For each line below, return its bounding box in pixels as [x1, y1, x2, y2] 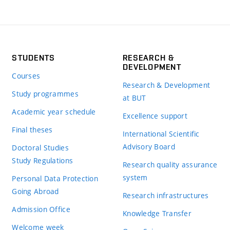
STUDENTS [12, 52, 55, 63]
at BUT [122, 92, 146, 103]
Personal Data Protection [12, 173, 99, 183]
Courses [12, 70, 41, 81]
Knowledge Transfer [122, 208, 192, 218]
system [122, 172, 148, 182]
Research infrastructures [122, 190, 209, 200]
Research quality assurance [122, 159, 218, 169]
